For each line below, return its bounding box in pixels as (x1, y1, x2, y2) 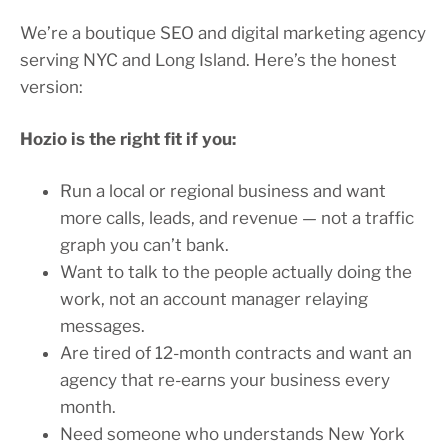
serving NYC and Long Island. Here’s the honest (20, 50, 397, 71)
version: (20, 77, 83, 98)
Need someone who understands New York (60, 424, 405, 445)
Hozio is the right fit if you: (20, 129, 236, 150)
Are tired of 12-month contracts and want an (60, 343, 412, 364)
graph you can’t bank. (60, 235, 229, 256)
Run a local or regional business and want (60, 181, 386, 202)
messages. (60, 316, 145, 337)
